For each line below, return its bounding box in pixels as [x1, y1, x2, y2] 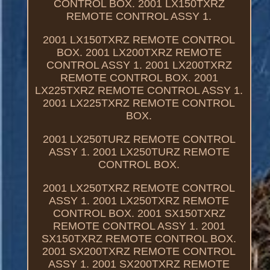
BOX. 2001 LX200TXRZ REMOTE [56, 46, 222, 58]
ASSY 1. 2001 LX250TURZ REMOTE [48, 145, 230, 158]
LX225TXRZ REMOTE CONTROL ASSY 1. [35, 84, 243, 96]
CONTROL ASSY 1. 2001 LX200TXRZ [46, 58, 232, 71]
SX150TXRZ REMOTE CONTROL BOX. [42, 232, 237, 245]
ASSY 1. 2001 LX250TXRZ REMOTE [49, 194, 230, 207]
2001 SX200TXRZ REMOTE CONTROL [42, 245, 236, 257]
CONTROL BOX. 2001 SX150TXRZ [52, 207, 225, 219]
